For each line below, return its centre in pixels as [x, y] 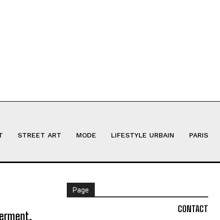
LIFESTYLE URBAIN [142, 135]
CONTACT [193, 209]
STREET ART [39, 135]
